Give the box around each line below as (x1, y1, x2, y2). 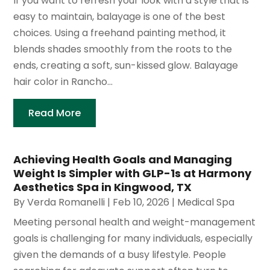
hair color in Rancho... (13, 75, 113, 89)
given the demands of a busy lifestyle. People (13, 248, 227, 262)
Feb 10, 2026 (113, 195, 170, 210)
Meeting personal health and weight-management (13, 215, 256, 230)
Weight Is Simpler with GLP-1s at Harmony (13, 166, 252, 181)
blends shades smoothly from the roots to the (13, 42, 233, 57)
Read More (28, 106, 81, 121)
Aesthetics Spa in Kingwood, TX (13, 180, 192, 195)
